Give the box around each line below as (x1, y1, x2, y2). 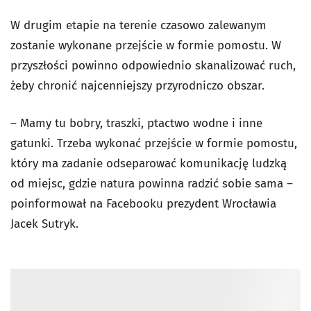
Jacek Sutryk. (10, 217, 78, 231)
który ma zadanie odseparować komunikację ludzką (10, 156, 287, 171)
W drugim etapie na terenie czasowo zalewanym (10, 18, 267, 33)
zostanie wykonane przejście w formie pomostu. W (10, 38, 281, 53)
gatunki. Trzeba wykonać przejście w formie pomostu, (10, 136, 297, 151)
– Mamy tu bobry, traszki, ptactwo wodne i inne (10, 116, 262, 131)
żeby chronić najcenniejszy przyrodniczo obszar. (10, 78, 264, 93)
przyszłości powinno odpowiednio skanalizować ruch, (10, 58, 296, 73)
